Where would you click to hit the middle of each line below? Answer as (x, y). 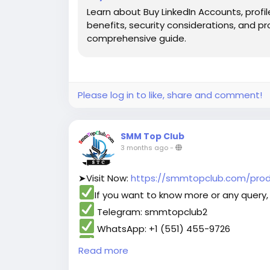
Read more (103, 250)
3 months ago (144, 148)
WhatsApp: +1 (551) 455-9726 (163, 228)
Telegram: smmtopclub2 (151, 212)
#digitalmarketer (212, 258)
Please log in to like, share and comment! (170, 95)
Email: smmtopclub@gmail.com (167, 245)
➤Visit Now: (105, 178)
